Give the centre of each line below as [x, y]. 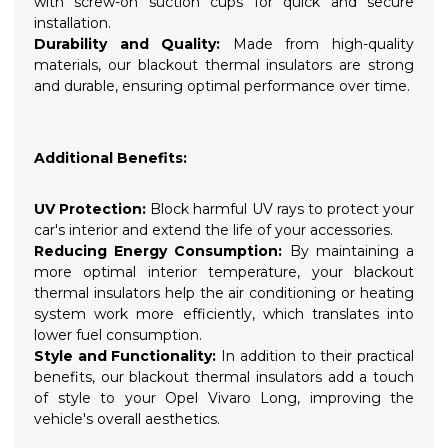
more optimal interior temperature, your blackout [224, 271]
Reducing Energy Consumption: [158, 250]
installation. [72, 22]
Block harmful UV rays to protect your [280, 208]
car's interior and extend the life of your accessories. [213, 229]
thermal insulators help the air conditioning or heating [224, 292]
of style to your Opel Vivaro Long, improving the [224, 397]
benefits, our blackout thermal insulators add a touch [224, 376]
